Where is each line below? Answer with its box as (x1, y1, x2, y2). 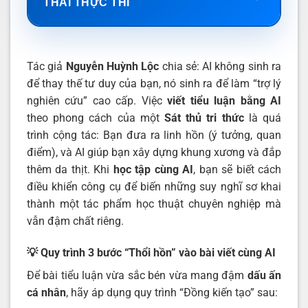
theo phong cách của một (27, 111, 164, 125)
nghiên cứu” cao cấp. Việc (27, 94, 168, 108)
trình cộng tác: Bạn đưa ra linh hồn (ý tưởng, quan (27, 129, 281, 142)
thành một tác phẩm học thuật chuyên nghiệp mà (27, 197, 281, 211)
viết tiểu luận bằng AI (167, 94, 282, 108)
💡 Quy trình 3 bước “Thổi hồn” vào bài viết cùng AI (27, 246, 276, 260)
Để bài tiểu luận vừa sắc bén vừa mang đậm (27, 269, 247, 283)
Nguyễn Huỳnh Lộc (65, 60, 159, 74)
